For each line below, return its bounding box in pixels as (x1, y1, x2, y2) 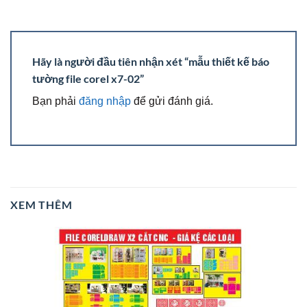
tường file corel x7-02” (32, 72, 146, 86)
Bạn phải (32, 95, 79, 108)
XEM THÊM (10, 197, 73, 211)
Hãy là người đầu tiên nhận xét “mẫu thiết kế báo (32, 55, 269, 69)
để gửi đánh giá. (131, 95, 213, 108)
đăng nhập (79, 95, 131, 108)
